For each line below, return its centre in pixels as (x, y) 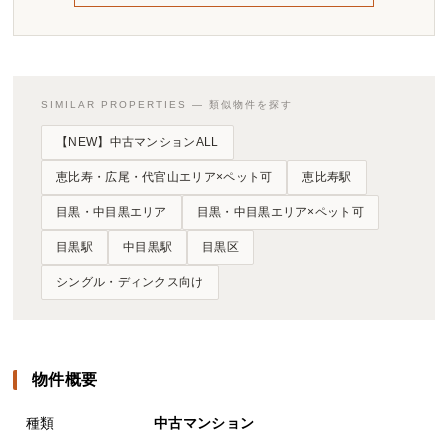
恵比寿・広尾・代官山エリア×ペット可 (164, 176)
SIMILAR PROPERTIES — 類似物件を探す (167, 104)
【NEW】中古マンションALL (137, 141)
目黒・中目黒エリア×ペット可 (280, 211)
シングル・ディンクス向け (130, 281)
